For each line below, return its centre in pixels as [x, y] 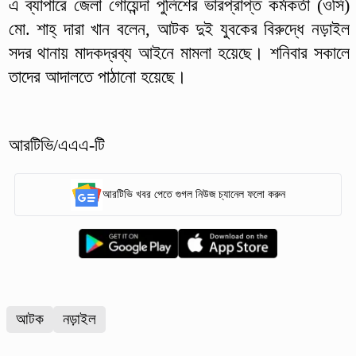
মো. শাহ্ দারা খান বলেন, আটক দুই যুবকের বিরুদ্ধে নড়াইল [179, 29]
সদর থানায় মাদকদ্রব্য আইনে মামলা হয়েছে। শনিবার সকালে [179, 52]
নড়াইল [79, 319]
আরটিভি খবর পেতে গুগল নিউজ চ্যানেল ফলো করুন [194, 195]
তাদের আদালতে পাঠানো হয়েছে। [97, 76]
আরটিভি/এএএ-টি [59, 145]
